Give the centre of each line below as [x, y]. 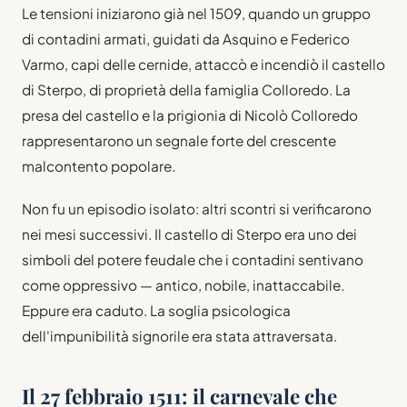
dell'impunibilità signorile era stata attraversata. [179, 335]
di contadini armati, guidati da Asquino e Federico [186, 38]
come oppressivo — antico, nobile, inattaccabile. [183, 284]
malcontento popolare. [99, 165]
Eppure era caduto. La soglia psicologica [156, 310]
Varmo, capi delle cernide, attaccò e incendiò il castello [203, 64]
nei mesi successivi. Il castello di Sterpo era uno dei [189, 233]
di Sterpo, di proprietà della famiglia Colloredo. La [186, 89]
